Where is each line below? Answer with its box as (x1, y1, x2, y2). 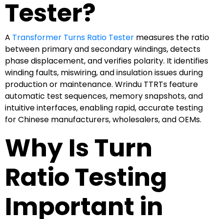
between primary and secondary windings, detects (5, 43, 200, 55)
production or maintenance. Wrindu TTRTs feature (5, 78, 198, 90)
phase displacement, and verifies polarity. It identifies (5, 55, 208, 66)
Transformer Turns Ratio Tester (12, 31, 134, 43)
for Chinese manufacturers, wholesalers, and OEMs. (5, 113, 201, 125)
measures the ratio (134, 31, 209, 43)
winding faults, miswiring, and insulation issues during (5, 66, 203, 78)
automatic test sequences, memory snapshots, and (5, 90, 203, 102)
